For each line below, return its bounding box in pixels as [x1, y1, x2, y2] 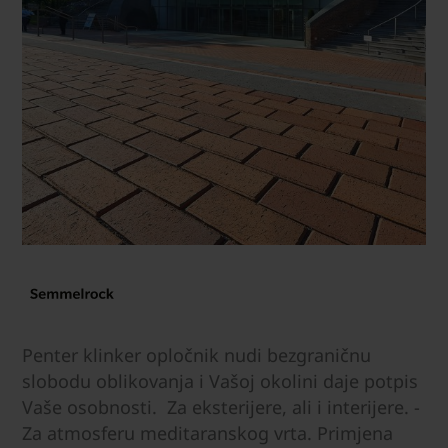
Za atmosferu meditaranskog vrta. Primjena [22, 421, 393, 446]
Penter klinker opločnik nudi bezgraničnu [22, 343, 371, 368]
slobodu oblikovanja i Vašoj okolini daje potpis [22, 369, 418, 394]
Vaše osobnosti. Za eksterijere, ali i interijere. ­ [22, 395, 420, 420]
